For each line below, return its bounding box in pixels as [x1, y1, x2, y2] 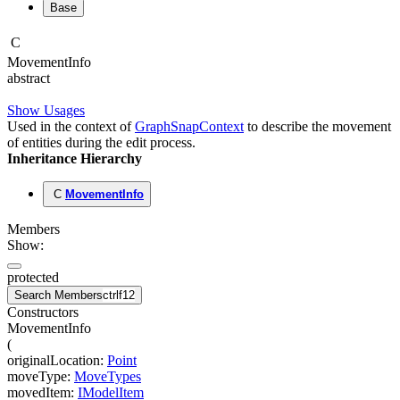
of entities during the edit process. [7, 135, 196, 151]
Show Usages [7, 103, 85, 119]
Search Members [14, 288, 103, 303]
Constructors [7, 304, 79, 321]
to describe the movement [244, 119, 391, 135]
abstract [7, 71, 50, 86]
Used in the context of [7, 119, 135, 135]
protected [7, 270, 59, 286]
